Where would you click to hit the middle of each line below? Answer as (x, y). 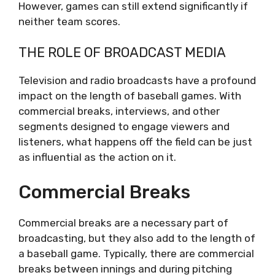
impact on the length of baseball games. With (130, 96)
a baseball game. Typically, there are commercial (136, 253)
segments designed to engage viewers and (124, 127)
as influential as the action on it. (97, 157)
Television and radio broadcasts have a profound (137, 81)
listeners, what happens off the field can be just (135, 142)
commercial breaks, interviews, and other (119, 111)
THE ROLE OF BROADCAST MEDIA (122, 53)
